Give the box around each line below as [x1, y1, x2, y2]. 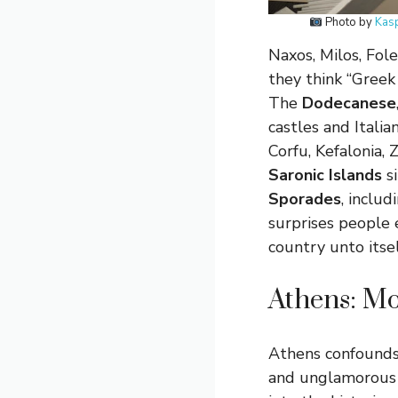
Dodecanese [302, 92, 396, 115]
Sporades [268, 188, 341, 211]
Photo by [322, 14, 375, 31]
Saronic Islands [268, 164, 382, 187]
